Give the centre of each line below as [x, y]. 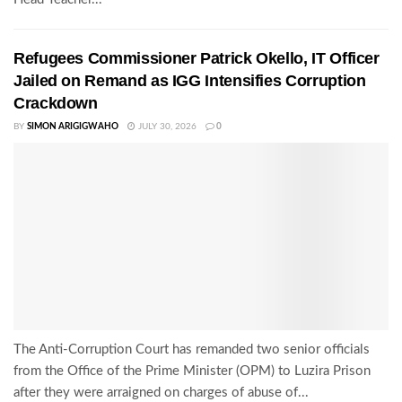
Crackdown [56, 104]
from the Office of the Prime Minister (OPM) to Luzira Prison [192, 371]
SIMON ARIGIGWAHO [73, 127]
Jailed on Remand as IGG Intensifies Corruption [190, 81]
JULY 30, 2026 [166, 127]
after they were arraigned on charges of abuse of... [161, 393]
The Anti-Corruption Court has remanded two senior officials [192, 350]
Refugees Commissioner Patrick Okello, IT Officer [197, 59]
